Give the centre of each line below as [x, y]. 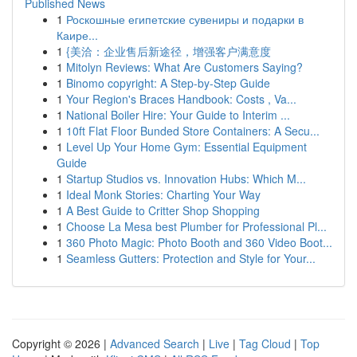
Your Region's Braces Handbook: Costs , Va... [181, 99]
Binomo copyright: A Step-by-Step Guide [168, 83]
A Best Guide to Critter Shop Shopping [163, 210]
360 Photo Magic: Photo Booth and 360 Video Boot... [199, 242]
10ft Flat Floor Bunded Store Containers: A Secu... [193, 131]
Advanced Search [155, 343]
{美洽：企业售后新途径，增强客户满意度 [169, 51]
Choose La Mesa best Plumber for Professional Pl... [196, 226]
